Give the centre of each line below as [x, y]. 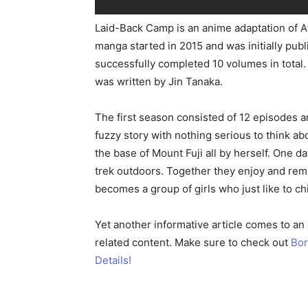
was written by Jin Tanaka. [159, 81]
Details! [113, 260]
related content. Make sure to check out [193, 242]
